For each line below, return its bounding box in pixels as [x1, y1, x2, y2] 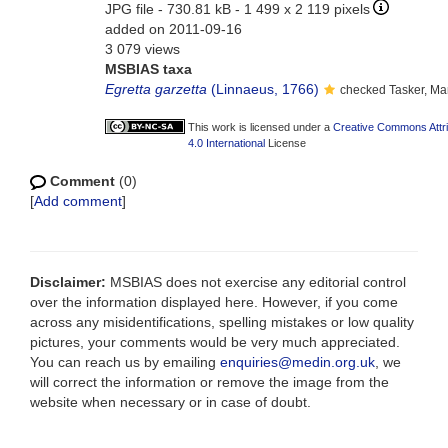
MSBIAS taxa [105, 61, 192, 77]
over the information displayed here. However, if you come [30, 294, 398, 310]
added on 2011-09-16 [105, 21, 242, 37]
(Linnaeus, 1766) [207, 81, 319, 97]
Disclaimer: [30, 274, 106, 290]
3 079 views [105, 41, 180, 57]
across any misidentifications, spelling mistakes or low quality [30, 314, 414, 330]
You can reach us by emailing [30, 354, 220, 370]
